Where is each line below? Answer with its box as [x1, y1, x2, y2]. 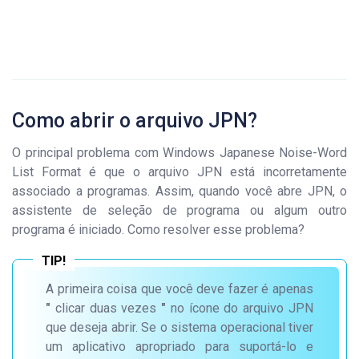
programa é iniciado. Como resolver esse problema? [12, 222, 305, 237]
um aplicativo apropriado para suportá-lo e [46, 339, 313, 354]
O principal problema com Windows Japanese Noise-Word [12, 145, 347, 160]
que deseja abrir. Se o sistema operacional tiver [46, 320, 313, 335]
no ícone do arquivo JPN [166, 301, 314, 316]
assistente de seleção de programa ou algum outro [12, 203, 347, 218]
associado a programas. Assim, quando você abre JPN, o [12, 184, 347, 199]
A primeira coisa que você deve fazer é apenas [46, 281, 313, 296]
